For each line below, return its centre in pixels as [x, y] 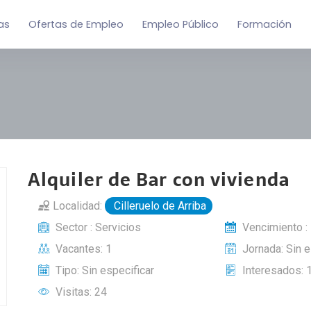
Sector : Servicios [97, 227]
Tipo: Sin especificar [103, 270]
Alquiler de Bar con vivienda [159, 180]
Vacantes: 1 [82, 249]
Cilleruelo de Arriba [159, 206]
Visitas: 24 [80, 292]
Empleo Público [181, 24]
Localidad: [77, 206]
